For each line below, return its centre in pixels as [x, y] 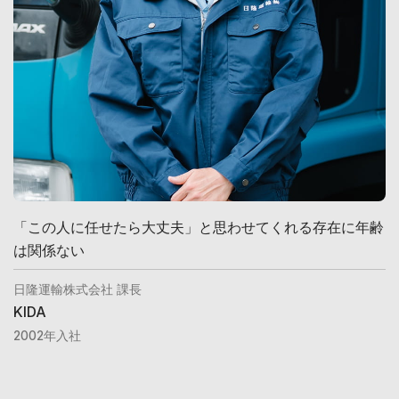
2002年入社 [47, 335]
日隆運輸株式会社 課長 [77, 289]
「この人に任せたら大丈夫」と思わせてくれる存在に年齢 [199, 227]
